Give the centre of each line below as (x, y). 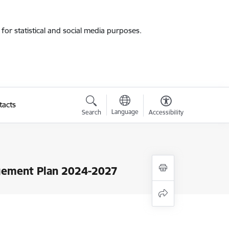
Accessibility (166, 112)
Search (91, 112)
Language (125, 112)
